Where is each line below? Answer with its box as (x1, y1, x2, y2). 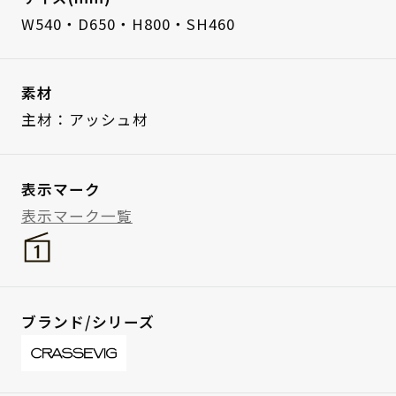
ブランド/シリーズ (20, 310, 155, 332)
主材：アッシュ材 (20, 109, 148, 131)
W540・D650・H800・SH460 (20, 12, 235, 34)
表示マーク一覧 (20, 205, 133, 227)
